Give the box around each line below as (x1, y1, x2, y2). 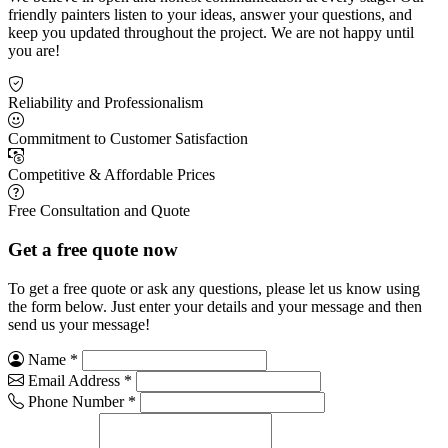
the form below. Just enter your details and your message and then (8, 297, 422, 315)
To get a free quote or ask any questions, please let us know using (8, 279, 420, 297)
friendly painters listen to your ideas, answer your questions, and (8, 6, 412, 24)
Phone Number (24, 392, 128, 410)
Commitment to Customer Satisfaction (8, 130, 248, 148)
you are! (8, 42, 60, 60)
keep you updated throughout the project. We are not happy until (8, 24, 414, 42)
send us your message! (8, 315, 150, 333)
